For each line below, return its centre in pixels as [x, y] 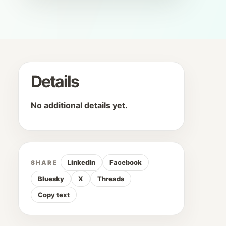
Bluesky [51, 179]
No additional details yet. [79, 105]
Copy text [54, 195]
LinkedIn [81, 162]
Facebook [125, 162]
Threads [111, 179]
